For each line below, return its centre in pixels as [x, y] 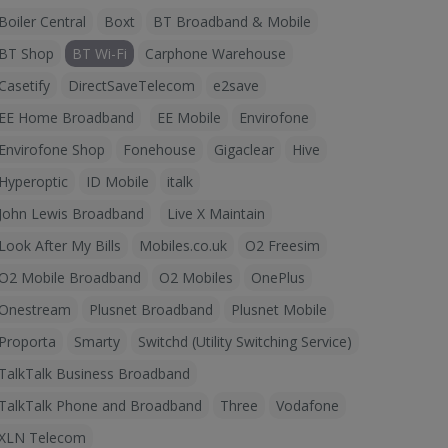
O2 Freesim [282, 245]
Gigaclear [244, 149]
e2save [236, 85]
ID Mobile [117, 181]
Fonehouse [159, 149]
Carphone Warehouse [215, 53]
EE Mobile [189, 117]
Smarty [97, 341]
